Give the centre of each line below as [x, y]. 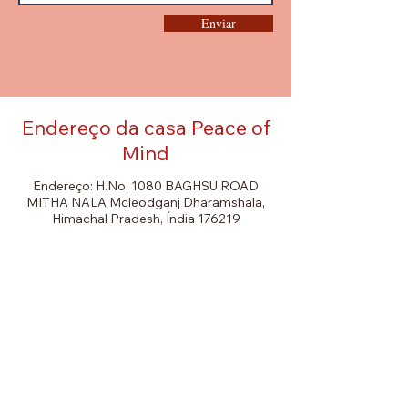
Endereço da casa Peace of [146, 127]
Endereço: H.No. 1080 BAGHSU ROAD [146, 186]
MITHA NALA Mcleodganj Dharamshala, [146, 202]
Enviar [219, 23]
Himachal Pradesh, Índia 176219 [146, 219]
